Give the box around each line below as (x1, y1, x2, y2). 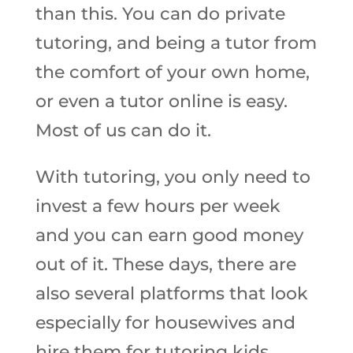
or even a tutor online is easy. (35, 91, 288, 112)
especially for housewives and (35, 312, 295, 333)
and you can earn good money (35, 225, 303, 246)
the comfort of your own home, (35, 61, 310, 83)
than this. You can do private (35, 3, 285, 24)
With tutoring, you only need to (35, 166, 310, 188)
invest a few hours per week (35, 195, 281, 217)
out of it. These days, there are (35, 254, 296, 275)
